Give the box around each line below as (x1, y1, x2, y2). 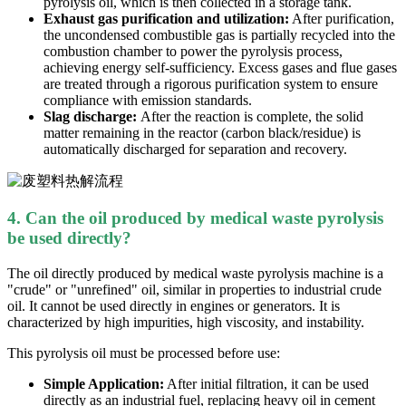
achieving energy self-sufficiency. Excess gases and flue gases (43, 60, 397, 76)
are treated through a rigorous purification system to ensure (43, 76, 378, 92)
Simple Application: (43, 375, 164, 391)
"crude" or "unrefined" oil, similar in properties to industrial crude (7, 281, 382, 297)
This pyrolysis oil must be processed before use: (7, 344, 280, 361)
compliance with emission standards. (43, 92, 252, 109)
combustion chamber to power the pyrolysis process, (43, 43, 343, 60)
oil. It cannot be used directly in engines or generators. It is (7, 297, 340, 314)
